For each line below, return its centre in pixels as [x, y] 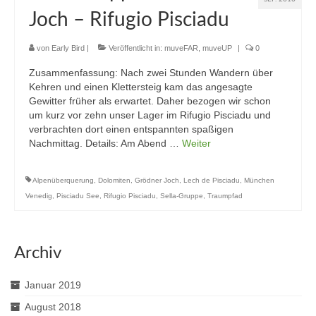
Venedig [39, 196]
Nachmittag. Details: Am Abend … [105, 144]
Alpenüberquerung [63, 181]
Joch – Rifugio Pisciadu [129, 20]
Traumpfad [225, 196]
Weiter [196, 144]
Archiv [38, 254]
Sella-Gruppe [182, 196]
